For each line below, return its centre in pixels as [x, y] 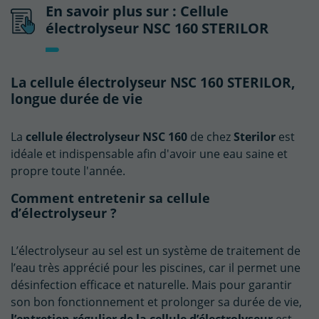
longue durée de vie [77, 98]
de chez [209, 136]
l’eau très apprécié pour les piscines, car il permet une [156, 267]
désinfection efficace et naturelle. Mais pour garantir [151, 284]
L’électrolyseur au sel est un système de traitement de [156, 250]
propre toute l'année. [68, 170]
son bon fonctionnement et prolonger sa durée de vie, [156, 301]
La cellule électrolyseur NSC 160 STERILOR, [153, 82]
